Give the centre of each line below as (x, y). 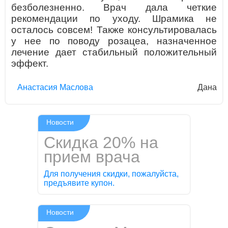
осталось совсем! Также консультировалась (114, 30)
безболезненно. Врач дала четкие (114, 7)
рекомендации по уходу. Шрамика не (114, 18)
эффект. (30, 63)
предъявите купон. (79, 183)
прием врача (92, 157)
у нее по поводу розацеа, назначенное (114, 41)
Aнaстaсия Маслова (55, 88)
